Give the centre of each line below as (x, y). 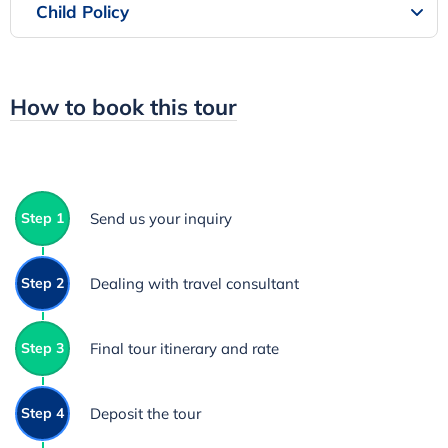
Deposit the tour (145, 414)
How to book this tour (123, 107)
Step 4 (42, 413)
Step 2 (42, 283)
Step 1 (42, 218)
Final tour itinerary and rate (184, 349)
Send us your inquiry (161, 219)
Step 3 (42, 348)
